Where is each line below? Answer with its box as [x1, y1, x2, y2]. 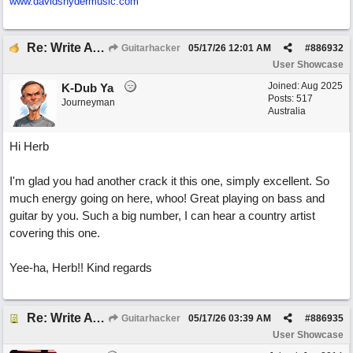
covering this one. [9, 226, 100, 240]
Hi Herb [9, 139, 49, 153]
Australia [268, 106, 306, 117]
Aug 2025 [301, 80, 343, 91]
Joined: [268, 80, 301, 91]
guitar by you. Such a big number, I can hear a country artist [9, 209, 315, 222]
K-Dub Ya [61, 81, 113, 95]
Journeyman [61, 97, 115, 108]
